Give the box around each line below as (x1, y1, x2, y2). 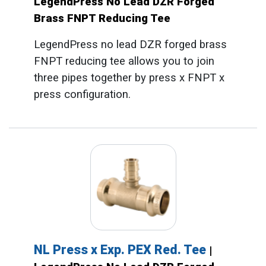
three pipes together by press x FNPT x (33, 71, 224, 84)
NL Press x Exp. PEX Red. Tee (33, 242, 209, 258)
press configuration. (33, 87, 131, 101)
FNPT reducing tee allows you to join (33, 54, 214, 68)
